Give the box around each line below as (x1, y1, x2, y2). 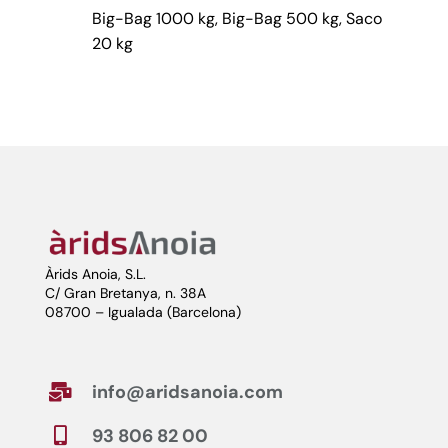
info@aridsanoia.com (91, 380, 283, 405)
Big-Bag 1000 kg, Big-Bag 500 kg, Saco (91, 7, 382, 29)
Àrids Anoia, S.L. (44, 265, 146, 284)
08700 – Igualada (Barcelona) (44, 303, 241, 322)
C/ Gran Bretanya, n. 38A (44, 284, 206, 303)
